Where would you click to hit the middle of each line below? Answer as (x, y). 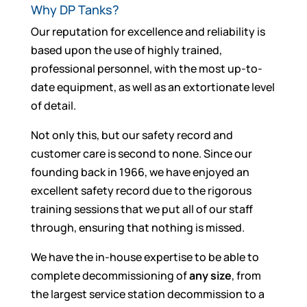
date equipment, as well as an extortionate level (152, 87)
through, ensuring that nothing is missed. (137, 227)
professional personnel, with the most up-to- (146, 68)
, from (246, 275)
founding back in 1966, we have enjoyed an (140, 172)
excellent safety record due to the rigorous (141, 190)
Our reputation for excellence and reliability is (148, 31)
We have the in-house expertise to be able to (145, 257)
